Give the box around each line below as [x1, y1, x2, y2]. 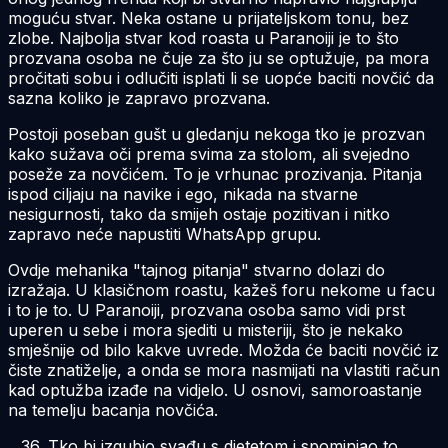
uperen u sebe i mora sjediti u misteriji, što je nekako [8, 319, 403, 340]
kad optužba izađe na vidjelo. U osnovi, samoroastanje [8, 379, 422, 400]
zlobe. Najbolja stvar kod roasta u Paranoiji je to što [8, 27, 399, 48]
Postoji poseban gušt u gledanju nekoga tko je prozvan [8, 123, 425, 144]
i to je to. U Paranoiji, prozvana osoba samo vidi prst [8, 299, 405, 320]
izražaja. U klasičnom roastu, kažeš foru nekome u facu [8, 279, 435, 300]
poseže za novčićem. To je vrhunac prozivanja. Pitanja [8, 163, 422, 184]
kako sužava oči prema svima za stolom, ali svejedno [8, 143, 410, 164]
